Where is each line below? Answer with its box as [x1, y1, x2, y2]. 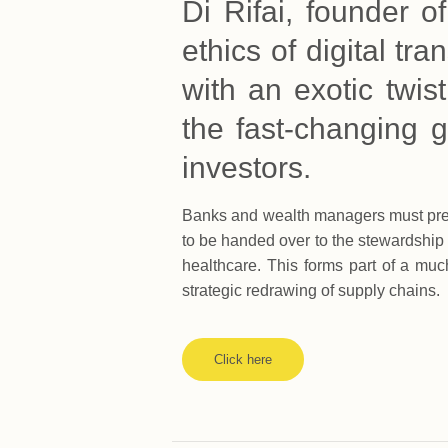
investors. [182, 151, 311, 185]
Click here [214, 351, 272, 367]
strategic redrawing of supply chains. [182, 282, 440, 300]
